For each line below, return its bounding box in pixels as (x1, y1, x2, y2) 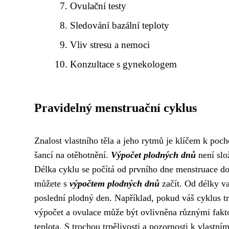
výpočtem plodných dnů (70, 178, 159, 189)
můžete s (34, 178, 70, 189)
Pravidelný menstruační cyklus (34, 101, 197, 114)
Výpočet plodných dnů (111, 150, 196, 160)
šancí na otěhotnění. (34, 150, 111, 160)
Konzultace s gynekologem (70, 59, 177, 70)
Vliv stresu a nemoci (70, 39, 150, 50)
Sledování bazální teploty (70, 20, 170, 31)
